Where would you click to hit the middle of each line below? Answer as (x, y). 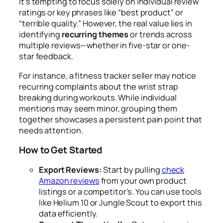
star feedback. (47, 56)
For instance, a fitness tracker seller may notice (108, 75)
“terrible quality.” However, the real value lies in (106, 24)
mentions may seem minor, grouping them (98, 108)
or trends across (160, 35)
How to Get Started (62, 150)
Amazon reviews (69, 180)
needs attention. (52, 130)
